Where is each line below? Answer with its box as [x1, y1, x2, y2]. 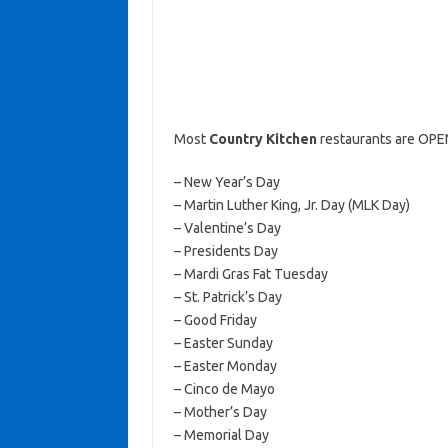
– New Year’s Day [173, 174, 280, 190]
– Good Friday [173, 312, 257, 328]
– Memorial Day [173, 427, 269, 443]
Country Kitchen [208, 131, 317, 147]
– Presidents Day [173, 243, 278, 259]
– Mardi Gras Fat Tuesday [173, 266, 328, 282]
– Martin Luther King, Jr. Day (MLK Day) [173, 197, 410, 213]
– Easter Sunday [173, 335, 273, 351]
